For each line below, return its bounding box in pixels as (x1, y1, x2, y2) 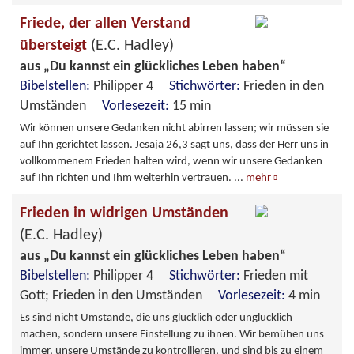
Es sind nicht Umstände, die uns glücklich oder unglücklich (20, 311, 292, 324)
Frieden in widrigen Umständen (20, 205, 228, 221)
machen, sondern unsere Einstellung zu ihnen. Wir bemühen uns (20, 328, 324, 341)
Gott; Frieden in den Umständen (20, 288, 218, 303)
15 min (172, 98, 211, 114)
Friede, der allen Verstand (20, 15, 190, 32)
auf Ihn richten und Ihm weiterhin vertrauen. (20, 171, 234, 184)
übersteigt (20, 37, 91, 54)
